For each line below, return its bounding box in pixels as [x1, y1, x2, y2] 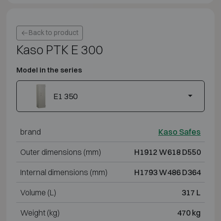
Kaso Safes [158, 126, 201, 137]
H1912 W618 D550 [134, 147, 201, 157]
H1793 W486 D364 [134, 167, 201, 177]
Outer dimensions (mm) [20, 147, 101, 157]
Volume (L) [20, 187, 56, 197]
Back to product [28, 28, 78, 37]
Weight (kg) [20, 207, 60, 218]
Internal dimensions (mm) [20, 167, 108, 177]
